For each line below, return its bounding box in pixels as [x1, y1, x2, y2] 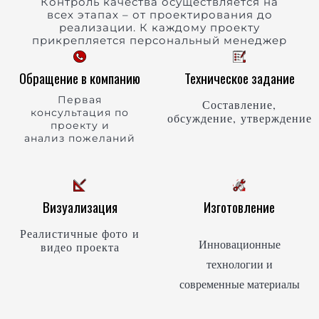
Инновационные [198, 236, 281, 251]
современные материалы [179, 276, 300, 291]
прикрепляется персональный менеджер [32, 33, 287, 47]
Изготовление [204, 196, 275, 217]
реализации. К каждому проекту [59, 20, 260, 34]
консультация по [31, 106, 129, 120]
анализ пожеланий [24, 132, 135, 145]
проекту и [50, 119, 110, 132]
